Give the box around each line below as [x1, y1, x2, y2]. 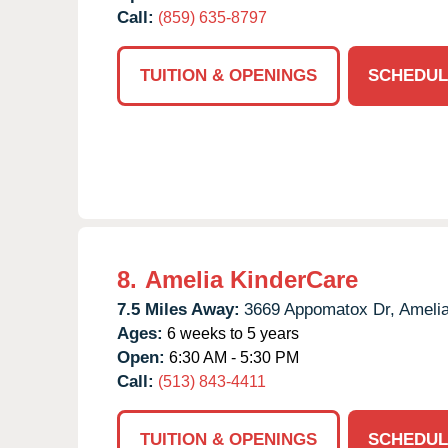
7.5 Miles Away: [117, 299, 240, 319]
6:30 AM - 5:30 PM [165, 348, 299, 366]
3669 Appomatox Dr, [244, 299, 395, 319]
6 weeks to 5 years [163, 324, 299, 342]
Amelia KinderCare [145, 265, 358, 293]
